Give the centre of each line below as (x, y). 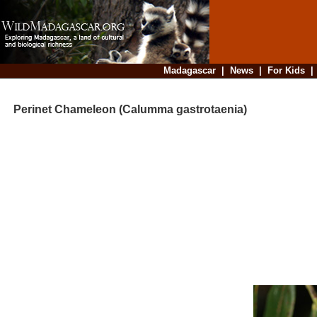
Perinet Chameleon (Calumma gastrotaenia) (125, 110)
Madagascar (189, 70)
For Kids (286, 70)
